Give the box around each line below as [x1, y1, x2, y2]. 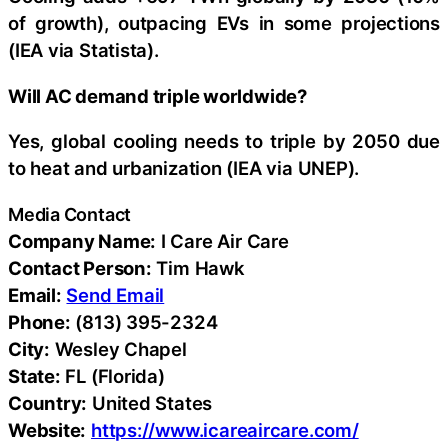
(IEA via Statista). [8, 39, 159, 61]
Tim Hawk [151, 256, 245, 279]
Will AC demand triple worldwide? [8, 84, 307, 107]
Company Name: [8, 229, 157, 252]
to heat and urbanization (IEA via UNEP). [8, 157, 360, 179]
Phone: [8, 310, 71, 333]
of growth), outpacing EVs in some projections [8, 12, 440, 34]
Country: [8, 391, 88, 414]
